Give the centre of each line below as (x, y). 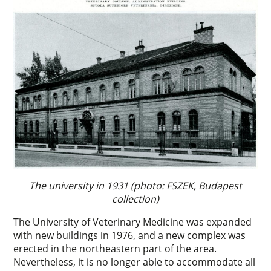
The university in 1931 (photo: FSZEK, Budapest (135, 186)
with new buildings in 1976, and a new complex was (130, 236)
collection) (135, 199)
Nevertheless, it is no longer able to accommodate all (135, 262)
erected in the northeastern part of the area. (115, 249)
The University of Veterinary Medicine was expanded (133, 222)
